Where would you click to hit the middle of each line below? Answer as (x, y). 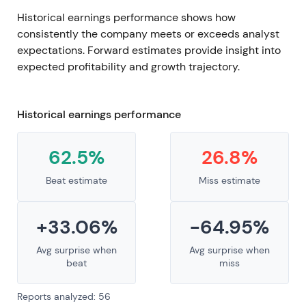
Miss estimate (229, 181)
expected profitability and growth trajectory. (128, 67)
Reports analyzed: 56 (64, 297)
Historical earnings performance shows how (126, 18)
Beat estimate (76, 181)
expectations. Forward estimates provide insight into (149, 51)
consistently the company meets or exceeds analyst (148, 34)
